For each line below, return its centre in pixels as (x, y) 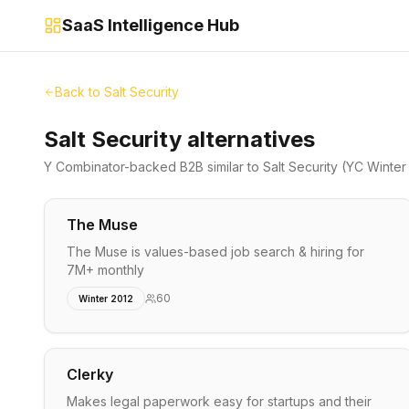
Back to (79, 92)
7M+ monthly (105, 270)
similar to (233, 167)
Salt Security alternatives (179, 139)
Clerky (90, 374)
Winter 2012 (106, 299)
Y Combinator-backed (112, 167)
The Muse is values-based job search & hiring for (215, 252)
